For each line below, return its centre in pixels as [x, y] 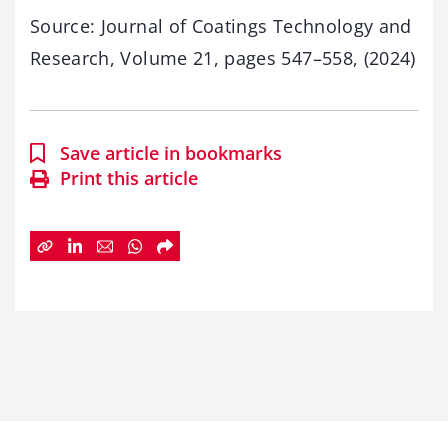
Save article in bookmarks [171, 153]
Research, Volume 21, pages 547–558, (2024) [223, 58]
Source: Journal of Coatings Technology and [221, 26]
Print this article [129, 178]
